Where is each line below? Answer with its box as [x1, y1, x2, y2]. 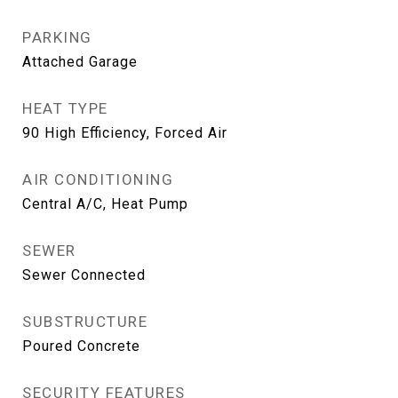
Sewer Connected [22, 267, 146, 283]
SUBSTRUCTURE [22, 313, 147, 330]
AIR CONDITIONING [22, 171, 173, 188]
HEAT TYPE [22, 99, 108, 117]
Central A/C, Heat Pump [22, 195, 188, 212]
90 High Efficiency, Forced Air [22, 124, 227, 141]
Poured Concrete [22, 338, 140, 354]
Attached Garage [22, 53, 138, 70]
